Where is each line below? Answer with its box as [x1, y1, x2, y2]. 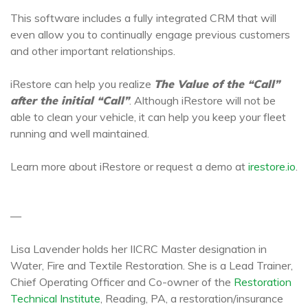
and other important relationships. [10, 44, 175, 58]
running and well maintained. [10, 126, 149, 140]
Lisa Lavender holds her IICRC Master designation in [10, 242, 267, 256]
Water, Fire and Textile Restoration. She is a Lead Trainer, [10, 258, 293, 272]
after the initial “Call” [10, 93, 129, 107]
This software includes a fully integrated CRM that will [10, 11, 276, 25]
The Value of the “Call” [154, 77, 280, 91]
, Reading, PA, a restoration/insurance [100, 291, 283, 305]
